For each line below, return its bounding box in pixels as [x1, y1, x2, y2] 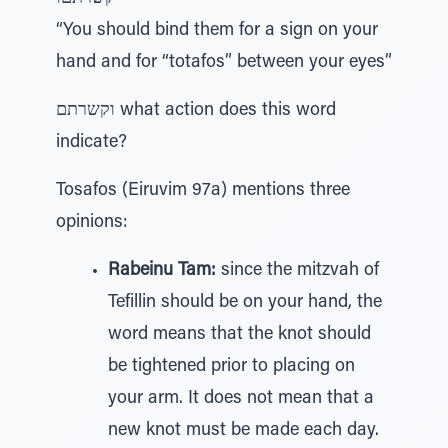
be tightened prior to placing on [108, 358, 355, 376]
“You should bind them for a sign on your [56, 22, 378, 40]
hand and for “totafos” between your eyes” [56, 54, 392, 72]
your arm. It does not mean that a [108, 390, 374, 408]
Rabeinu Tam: [108, 262, 216, 280]
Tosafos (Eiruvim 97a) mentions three [56, 182, 350, 200]
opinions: [56, 214, 128, 232]
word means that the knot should [108, 326, 371, 344]
